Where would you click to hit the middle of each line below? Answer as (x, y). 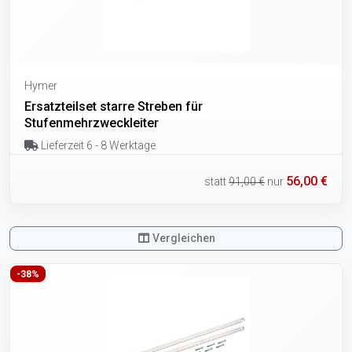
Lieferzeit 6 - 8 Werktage (97, 145)
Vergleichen (183, 238)
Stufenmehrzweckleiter (92, 123)
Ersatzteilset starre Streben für (114, 106)
